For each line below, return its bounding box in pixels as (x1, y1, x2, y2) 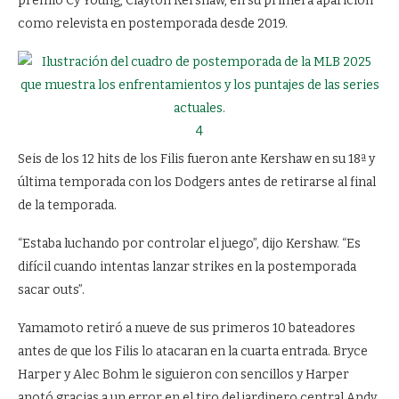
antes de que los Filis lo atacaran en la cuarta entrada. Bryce (18, 344, 368, 359)
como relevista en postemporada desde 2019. (18, 16, 288, 31)
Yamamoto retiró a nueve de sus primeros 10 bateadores (18, 321, 355, 336)
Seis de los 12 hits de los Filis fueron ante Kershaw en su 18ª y (18, 151, 375, 167)
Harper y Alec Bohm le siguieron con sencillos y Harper (18, 367, 349, 382)
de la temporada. (18, 198, 117, 213)
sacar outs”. (18, 282, 85, 297)
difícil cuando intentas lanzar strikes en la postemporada (18, 259, 356, 274)
